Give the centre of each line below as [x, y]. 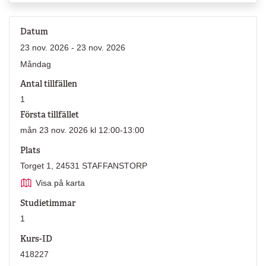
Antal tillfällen [48, 83]
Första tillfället [49, 115]
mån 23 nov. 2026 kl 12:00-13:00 [82, 130]
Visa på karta [61, 183]
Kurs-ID [36, 238]
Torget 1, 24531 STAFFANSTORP [83, 165]
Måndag [35, 64]
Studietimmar [47, 203]
